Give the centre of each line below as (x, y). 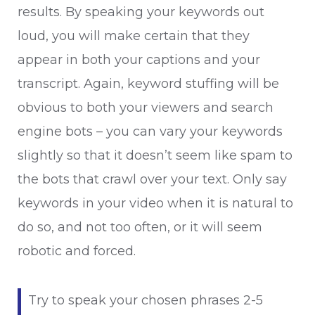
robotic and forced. (77, 251)
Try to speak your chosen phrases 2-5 (146, 300)
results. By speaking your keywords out (141, 12)
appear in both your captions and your (139, 60)
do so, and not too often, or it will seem (140, 227)
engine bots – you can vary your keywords (150, 131)
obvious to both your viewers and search (146, 108)
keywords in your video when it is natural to (155, 203)
